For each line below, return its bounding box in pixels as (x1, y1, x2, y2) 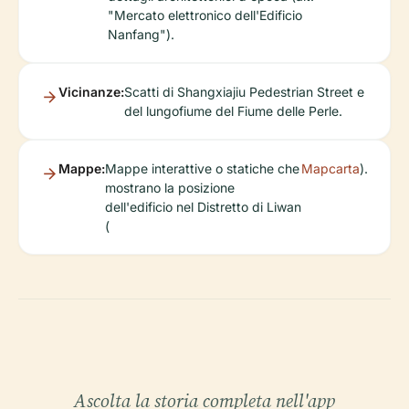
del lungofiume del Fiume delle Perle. (124, 103, 342, 120)
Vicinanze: (58, 84, 124, 100)
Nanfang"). (108, 26, 174, 43)
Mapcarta (301, 161, 360, 177)
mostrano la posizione (105, 180, 235, 196)
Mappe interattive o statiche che (105, 161, 299, 177)
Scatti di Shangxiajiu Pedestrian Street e (124, 84, 364, 100)
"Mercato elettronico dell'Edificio (108, 7, 302, 24)
